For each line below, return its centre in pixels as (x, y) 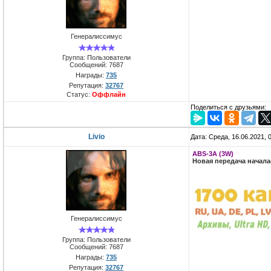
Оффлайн (109, 94)
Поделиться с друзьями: (228, 107)
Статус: (79, 94)
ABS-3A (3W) (213, 154)
